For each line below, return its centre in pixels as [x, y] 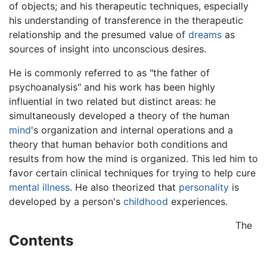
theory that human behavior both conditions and [118, 144]
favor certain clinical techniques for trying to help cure [132, 173]
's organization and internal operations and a [132, 130]
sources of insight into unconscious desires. [108, 49]
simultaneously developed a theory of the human [119, 115]
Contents [41, 240]
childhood [146, 201]
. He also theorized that [124, 187]
